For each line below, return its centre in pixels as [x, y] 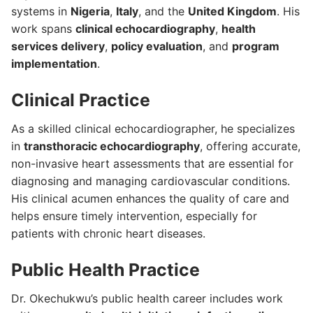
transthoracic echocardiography [112, 146]
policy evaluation [157, 46]
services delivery [58, 46]
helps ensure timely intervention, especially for [134, 216]
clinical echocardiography [145, 29]
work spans [43, 29]
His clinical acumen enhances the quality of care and [150, 199]
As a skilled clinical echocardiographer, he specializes [153, 129]
